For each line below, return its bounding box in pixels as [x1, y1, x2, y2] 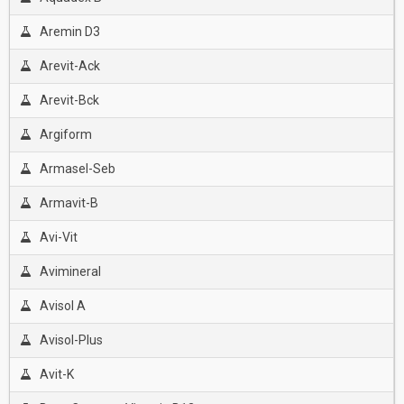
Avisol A [39, 298, 86, 313]
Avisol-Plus [39, 333, 103, 347]
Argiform [39, 127, 92, 142]
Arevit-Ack [39, 59, 100, 73]
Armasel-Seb [39, 161, 115, 176]
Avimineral [39, 264, 101, 279]
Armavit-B [39, 196, 98, 210]
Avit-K [39, 367, 74, 381]
